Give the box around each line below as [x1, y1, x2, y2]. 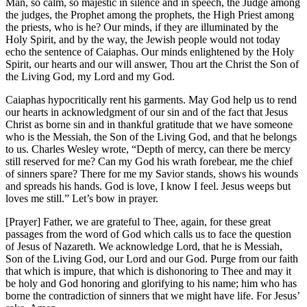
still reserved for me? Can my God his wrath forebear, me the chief [5, 155, 293, 167]
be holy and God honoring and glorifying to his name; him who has [5, 277, 297, 289]
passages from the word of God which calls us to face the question [5, 228, 291, 240]
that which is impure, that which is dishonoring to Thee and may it [5, 265, 291, 277]
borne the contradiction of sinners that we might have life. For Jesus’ [5, 289, 299, 302]
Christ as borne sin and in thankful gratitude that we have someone [5, 118, 293, 130]
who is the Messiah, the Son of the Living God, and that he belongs [5, 130, 297, 143]
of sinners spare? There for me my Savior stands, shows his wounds [5, 167, 298, 180]
